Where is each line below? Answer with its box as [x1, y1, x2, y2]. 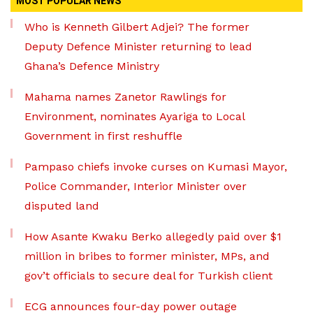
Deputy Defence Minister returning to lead [24, 40, 252, 54]
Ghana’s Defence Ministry [24, 59, 159, 73]
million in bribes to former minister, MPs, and [24, 249, 270, 263]
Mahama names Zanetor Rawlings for [24, 90, 226, 104]
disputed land [24, 199, 99, 213]
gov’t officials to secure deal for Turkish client [24, 269, 272, 283]
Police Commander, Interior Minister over [24, 180, 247, 194]
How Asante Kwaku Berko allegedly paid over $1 [24, 230, 282, 244]
